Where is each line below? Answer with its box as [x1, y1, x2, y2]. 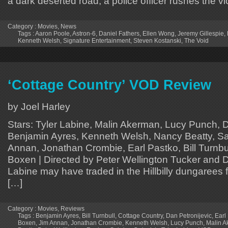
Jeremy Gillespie [178, 30, 224, 37]
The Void [184, 37, 209, 44]
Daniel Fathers [99, 30, 139, 37]
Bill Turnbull [82, 212, 115, 219]
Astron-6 [72, 30, 96, 37]
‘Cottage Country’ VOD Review [8, 77, 211, 93]
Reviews [61, 205, 84, 212]
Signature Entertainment [63, 37, 130, 44]
